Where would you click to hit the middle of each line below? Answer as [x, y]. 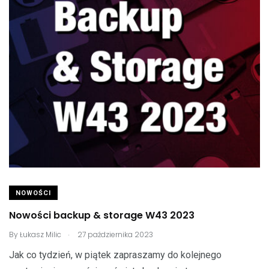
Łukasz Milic [41, 234]
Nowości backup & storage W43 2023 [102, 215]
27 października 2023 [114, 234]
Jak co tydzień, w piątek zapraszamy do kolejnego [115, 255]
